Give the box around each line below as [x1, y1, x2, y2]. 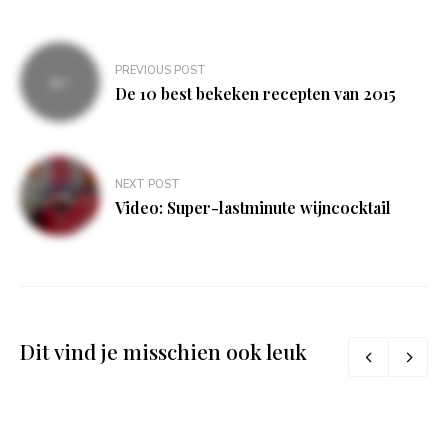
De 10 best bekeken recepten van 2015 [115, 83, 396, 105]
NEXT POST [115, 177, 180, 193]
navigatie [19, 73, 122, 106]
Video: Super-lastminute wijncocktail [115, 197, 391, 219]
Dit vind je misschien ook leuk [20, 337, 307, 366]
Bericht [19, 41, 100, 74]
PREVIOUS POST [115, 63, 206, 79]
